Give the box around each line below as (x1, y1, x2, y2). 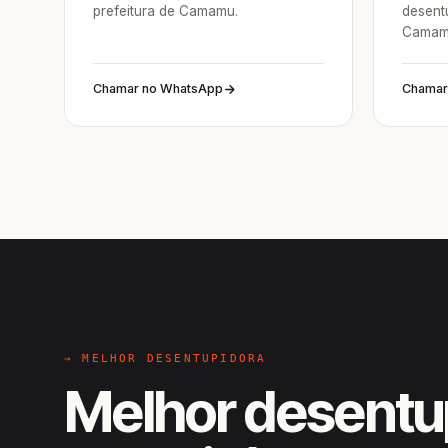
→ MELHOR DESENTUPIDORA (64, 352, 267, 365)
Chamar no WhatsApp (93, 81, 223, 96)
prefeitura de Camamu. (93, 3, 238, 19)
